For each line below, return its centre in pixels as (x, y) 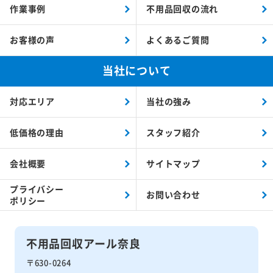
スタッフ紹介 (173, 133)
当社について (136, 70)
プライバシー (37, 189)
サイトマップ (173, 164)
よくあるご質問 (178, 40)
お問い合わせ (173, 195)
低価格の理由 (37, 133)
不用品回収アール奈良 (83, 243)
